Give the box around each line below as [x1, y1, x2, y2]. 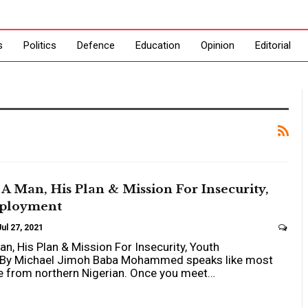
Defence [76, 39, 115, 52]
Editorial [254, 39, 291, 52]
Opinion [200, 39, 234, 52]
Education [135, 39, 180, 52]
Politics [23, 39, 56, 52]
